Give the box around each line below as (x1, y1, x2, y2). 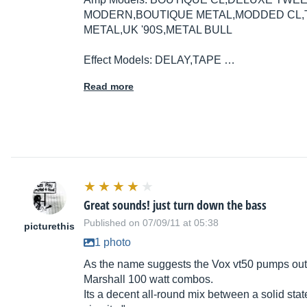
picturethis (24, 221, 75, 232)
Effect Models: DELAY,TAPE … (84, 54, 235, 66)
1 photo (95, 236, 131, 249)
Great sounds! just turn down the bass (84, 197, 267, 214)
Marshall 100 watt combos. (84, 273, 213, 286)
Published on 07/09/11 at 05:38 (84, 217, 219, 229)
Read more (84, 81, 134, 93)
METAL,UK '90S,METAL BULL (84, 24, 232, 36)
